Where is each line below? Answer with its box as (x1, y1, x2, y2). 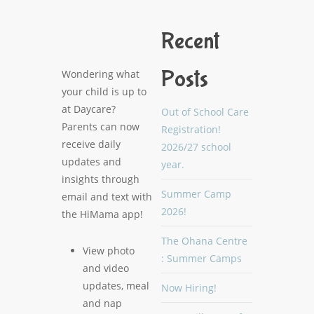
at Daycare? (62, 102, 116, 116)
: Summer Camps (161, 252, 242, 265)
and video (83, 261, 129, 275)
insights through (62, 172, 139, 186)
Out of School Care (161, 105, 249, 118)
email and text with (62, 190, 152, 203)
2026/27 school (161, 140, 231, 153)
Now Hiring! (161, 281, 217, 294)
